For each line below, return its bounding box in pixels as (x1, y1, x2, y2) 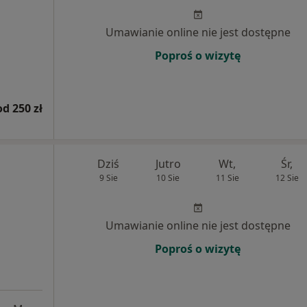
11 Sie (215, 172, 239, 184)
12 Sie (275, 172, 299, 184)
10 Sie (156, 172, 180, 184)
